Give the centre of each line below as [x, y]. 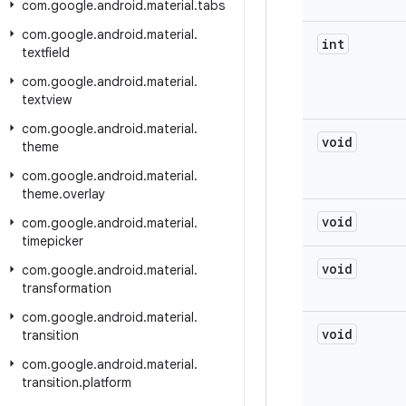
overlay [84, 194]
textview [47, 100]
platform [107, 382]
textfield [46, 53]
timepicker [53, 241]
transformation [67, 288]
